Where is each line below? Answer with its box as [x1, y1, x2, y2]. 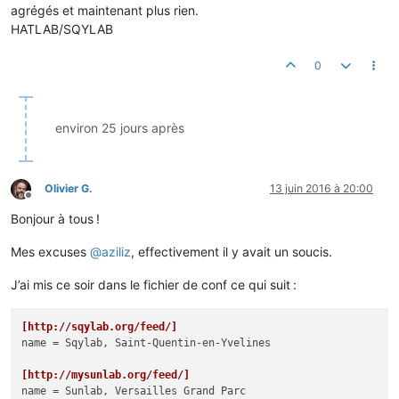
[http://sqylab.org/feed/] [21, 321, 178, 334]
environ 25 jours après [55, 120, 184, 136]
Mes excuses [11, 244, 90, 260]
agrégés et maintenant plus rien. [11, 3, 199, 19]
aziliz [102, 244, 131, 260]
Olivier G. [45, 182, 93, 196]
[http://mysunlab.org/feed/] [21, 369, 191, 382]
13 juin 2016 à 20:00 [270, 182, 373, 196]
